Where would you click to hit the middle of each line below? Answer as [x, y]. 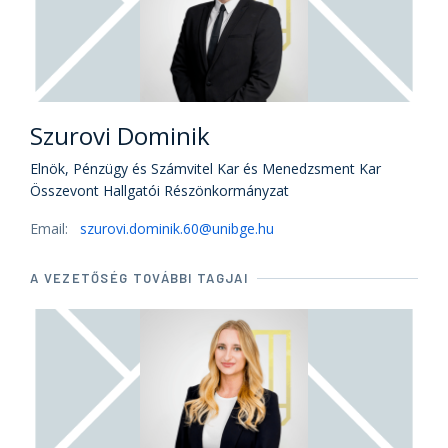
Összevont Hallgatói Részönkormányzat [159, 190]
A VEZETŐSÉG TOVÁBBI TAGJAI [139, 278]
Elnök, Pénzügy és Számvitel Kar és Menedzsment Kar [205, 168]
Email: [51, 228]
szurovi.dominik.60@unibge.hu [177, 228]
